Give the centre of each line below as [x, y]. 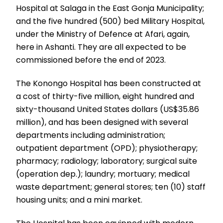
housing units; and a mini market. [79, 200]
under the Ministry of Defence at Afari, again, [103, 34]
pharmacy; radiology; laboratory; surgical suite [107, 161]
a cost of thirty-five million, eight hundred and [105, 97]
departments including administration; [91, 135]
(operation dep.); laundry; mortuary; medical [103, 174]
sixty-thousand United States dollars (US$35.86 [108, 110]
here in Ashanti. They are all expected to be [101, 47]
